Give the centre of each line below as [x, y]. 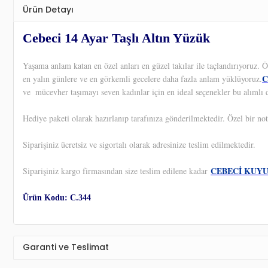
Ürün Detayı [48, 10]
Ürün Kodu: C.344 [57, 197]
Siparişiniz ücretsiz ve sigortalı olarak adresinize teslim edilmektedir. [139, 144]
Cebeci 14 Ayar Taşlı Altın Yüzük [116, 38]
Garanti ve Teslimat [66, 247]
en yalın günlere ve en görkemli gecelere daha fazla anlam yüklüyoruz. [142, 78]
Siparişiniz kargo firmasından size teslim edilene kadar [117, 170]
